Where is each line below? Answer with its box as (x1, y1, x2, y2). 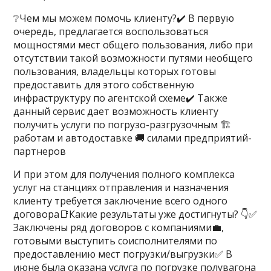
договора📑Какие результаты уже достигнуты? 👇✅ (13, 207, 258, 221)
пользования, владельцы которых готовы (13, 65, 217, 78)
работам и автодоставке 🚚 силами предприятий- (13, 131, 252, 145)
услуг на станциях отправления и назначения (13, 181, 229, 194)
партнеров (13, 145, 67, 158)
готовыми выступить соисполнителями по (13, 234, 218, 247)
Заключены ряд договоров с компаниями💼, (13, 221, 224, 234)
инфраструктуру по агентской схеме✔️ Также (13, 91, 228, 105)
